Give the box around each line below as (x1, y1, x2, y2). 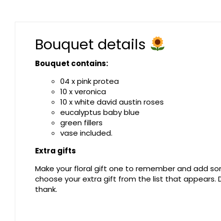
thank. (35, 184, 57, 194)
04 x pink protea (60, 75, 119, 86)
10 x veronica (60, 86, 106, 97)
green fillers (60, 117, 103, 128)
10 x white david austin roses (60, 96, 164, 107)
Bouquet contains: (35, 58, 108, 69)
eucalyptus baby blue (60, 107, 140, 117)
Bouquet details (35, 34, 149, 54)
